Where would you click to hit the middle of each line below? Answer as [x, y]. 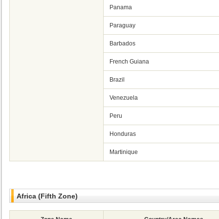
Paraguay [122, 25]
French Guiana [129, 62]
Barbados [122, 44]
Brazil [117, 80]
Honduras [123, 134]
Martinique [124, 152]
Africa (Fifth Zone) [47, 196]
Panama [121, 7]
